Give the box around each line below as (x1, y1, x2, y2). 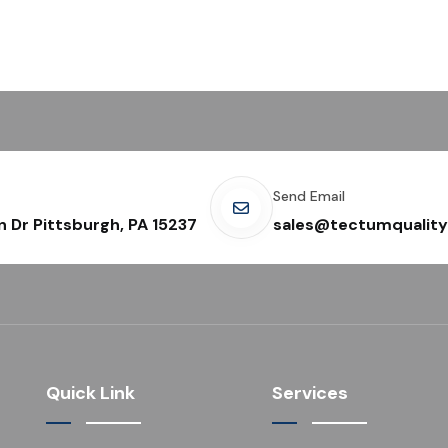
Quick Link (46, 381, 135, 405)
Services (272, 381, 348, 405)
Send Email (272, 186, 345, 205)
